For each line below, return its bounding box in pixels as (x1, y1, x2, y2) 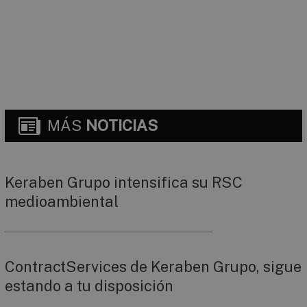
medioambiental (5, 193, 119, 211)
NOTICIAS (86, 116, 158, 134)
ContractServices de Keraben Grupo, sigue (5, 258, 302, 276)
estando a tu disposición (5, 277, 173, 295)
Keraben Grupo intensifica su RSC (5, 173, 243, 192)
